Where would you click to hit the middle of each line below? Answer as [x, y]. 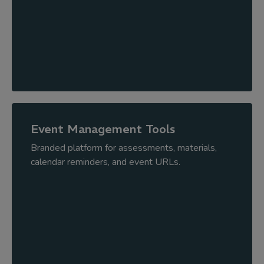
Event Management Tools [103, 129]
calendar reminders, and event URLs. [105, 162]
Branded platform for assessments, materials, [124, 148]
